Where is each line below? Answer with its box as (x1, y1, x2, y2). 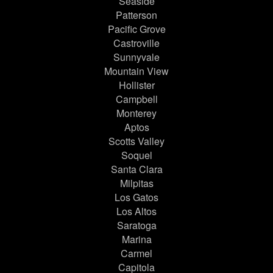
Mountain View (104, 64, 169, 79)
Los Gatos (115, 190, 158, 205)
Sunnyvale (113, 50, 160, 65)
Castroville (113, 36, 160, 51)
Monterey (116, 106, 157, 121)
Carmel (121, 246, 152, 261)
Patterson (116, 8, 157, 23)
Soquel (121, 148, 152, 163)
